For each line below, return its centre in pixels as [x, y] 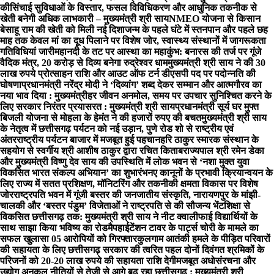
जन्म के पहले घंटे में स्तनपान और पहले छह [196, 30]
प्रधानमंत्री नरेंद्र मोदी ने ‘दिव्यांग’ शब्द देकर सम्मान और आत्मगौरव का [142, 85]
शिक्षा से [237, 206]
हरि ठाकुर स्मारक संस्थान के [209, 140]
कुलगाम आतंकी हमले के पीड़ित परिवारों [204, 239]
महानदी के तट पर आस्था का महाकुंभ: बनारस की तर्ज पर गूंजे [158, 52]
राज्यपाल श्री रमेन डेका [224, 151]
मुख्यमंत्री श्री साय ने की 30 [217, 63]
